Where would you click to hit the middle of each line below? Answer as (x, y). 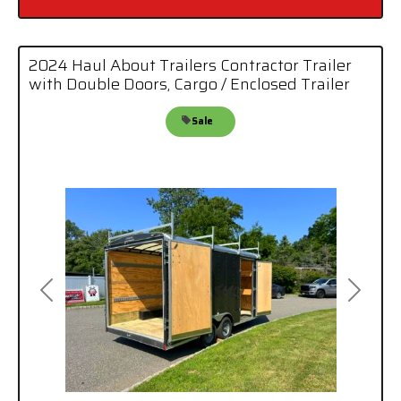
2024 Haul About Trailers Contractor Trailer (190, 66)
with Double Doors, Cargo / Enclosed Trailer (189, 85)
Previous (74, 299)
